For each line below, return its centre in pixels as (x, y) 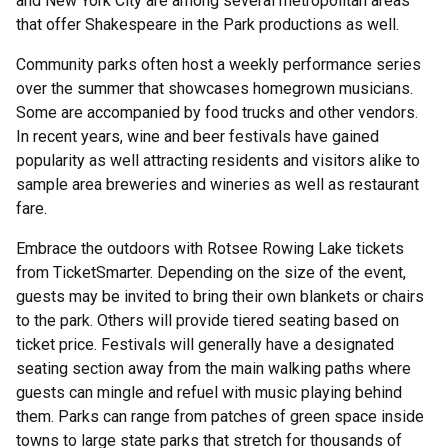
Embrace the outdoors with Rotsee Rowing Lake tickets (210, 248)
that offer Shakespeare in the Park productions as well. (209, 24)
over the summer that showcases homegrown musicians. (214, 88)
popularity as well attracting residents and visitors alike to (218, 160)
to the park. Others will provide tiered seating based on (207, 320)
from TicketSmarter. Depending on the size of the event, (211, 272)
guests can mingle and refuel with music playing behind (209, 392)
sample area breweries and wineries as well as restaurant (217, 184)
